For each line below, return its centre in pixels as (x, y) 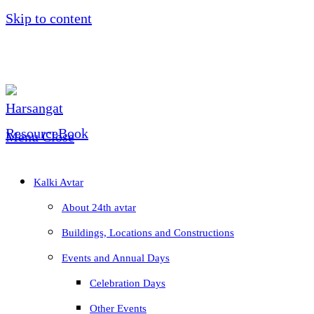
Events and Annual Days (116, 258)
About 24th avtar (99, 207)
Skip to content (49, 18)
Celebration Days (128, 283)
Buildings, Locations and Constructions (148, 233)
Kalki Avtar (59, 182)
